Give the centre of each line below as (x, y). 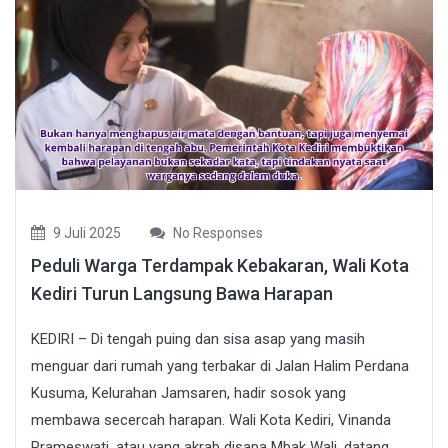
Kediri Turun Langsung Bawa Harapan (182, 293)
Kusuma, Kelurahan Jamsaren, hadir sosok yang (188, 392)
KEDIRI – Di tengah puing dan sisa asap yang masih (198, 338)
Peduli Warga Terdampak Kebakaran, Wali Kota (220, 265)
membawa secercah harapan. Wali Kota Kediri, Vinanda (211, 419)
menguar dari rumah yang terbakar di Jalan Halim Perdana (220, 365)
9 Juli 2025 (85, 232)
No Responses (216, 232)
